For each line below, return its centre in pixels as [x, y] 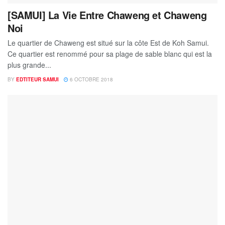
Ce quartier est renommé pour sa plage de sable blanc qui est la [110, 53]
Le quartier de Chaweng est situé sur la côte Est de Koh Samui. [108, 42]
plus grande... [29, 65]
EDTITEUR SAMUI [37, 79]
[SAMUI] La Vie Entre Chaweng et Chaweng [107, 15]
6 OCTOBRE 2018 [91, 79]
